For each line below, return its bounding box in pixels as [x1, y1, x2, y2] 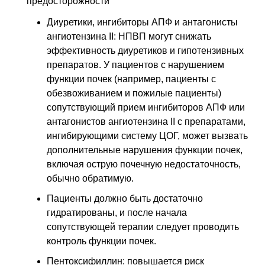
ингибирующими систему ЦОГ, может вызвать [47, 131, 248, 141]
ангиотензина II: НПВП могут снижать [47, 31, 211, 42]
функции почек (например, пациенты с [47, 74, 216, 85]
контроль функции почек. [47, 236, 156, 247]
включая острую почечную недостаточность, [47, 159, 241, 170]
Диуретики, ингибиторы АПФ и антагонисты [47, 17, 238, 28]
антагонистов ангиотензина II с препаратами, [47, 117, 245, 127]
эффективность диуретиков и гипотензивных [47, 46, 244, 56]
